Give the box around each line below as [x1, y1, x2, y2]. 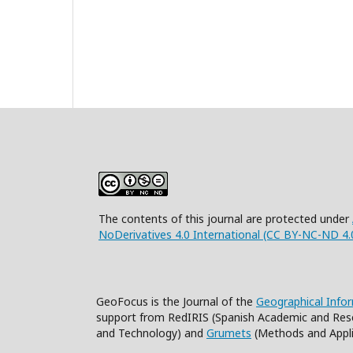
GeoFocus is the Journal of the [96, 294, 256, 309]
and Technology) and [96, 325, 206, 340]
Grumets [206, 325, 251, 340]
